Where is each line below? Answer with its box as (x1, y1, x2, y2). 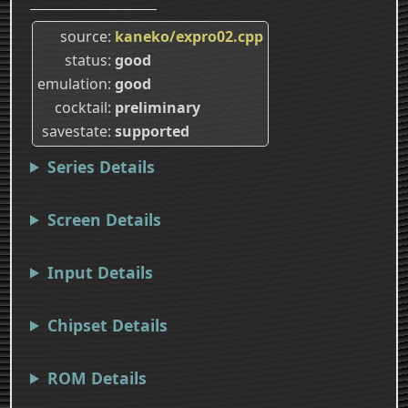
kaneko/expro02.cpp (115, 25, 263, 46)
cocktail (55, 97, 107, 117)
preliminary (115, 97, 200, 117)
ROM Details (46, 366, 147, 389)
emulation (37, 73, 107, 94)
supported (115, 120, 189, 141)
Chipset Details (46, 313, 168, 336)
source (60, 25, 107, 46)
